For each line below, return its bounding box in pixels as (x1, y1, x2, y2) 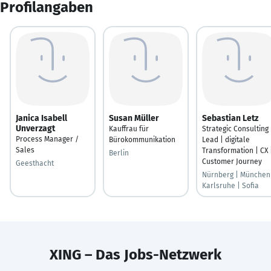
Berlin (109, 148, 129, 157)
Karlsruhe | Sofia (202, 181, 259, 190)
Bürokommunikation (109, 135, 175, 144)
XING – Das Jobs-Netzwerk (50, 246, 221, 263)
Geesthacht (16, 158, 54, 168)
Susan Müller (109, 113, 159, 123)
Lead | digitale (202, 135, 250, 144)
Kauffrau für (109, 124, 149, 133)
